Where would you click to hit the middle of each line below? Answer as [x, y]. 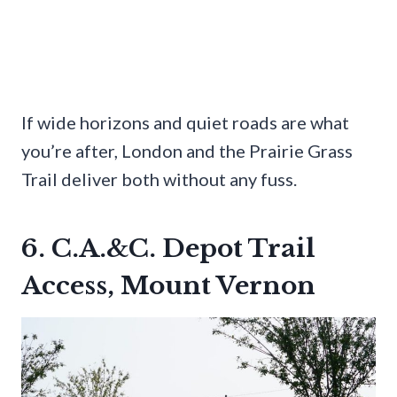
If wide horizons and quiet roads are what [185, 122]
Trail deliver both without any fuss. [159, 179]
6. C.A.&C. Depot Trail [168, 248]
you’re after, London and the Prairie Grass [187, 150]
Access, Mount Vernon [168, 285]
